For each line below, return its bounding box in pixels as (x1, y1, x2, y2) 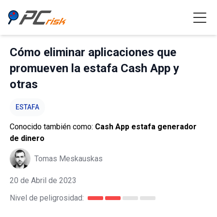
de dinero (10, 134, 45, 143)
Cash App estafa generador (95, 122, 197, 131)
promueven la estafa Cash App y (10, 62, 179, 75)
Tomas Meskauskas (34, 154, 103, 163)
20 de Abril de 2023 (10, 176, 77, 185)
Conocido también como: (10, 122, 95, 131)
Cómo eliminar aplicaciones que (10, 46, 176, 59)
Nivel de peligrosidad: (10, 193, 84, 202)
